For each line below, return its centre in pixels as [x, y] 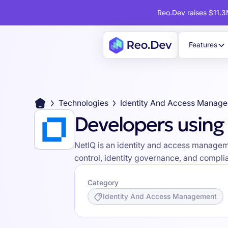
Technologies [83, 103]
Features [203, 45]
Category [103, 183]
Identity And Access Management [160, 197]
